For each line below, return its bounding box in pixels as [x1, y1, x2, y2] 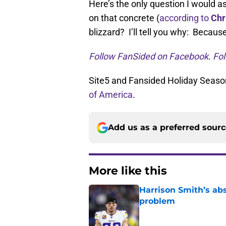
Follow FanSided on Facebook [89, 51, 208, 62]
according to [159, 13, 211, 24]
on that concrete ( [89, 13, 159, 24]
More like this [89, 164, 167, 178]
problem [139, 196, 175, 206]
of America [89, 89, 133, 100]
